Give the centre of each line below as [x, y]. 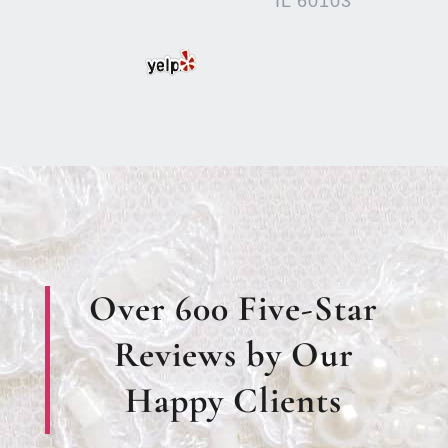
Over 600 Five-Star [234, 309]
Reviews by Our [233, 355]
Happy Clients [234, 401]
